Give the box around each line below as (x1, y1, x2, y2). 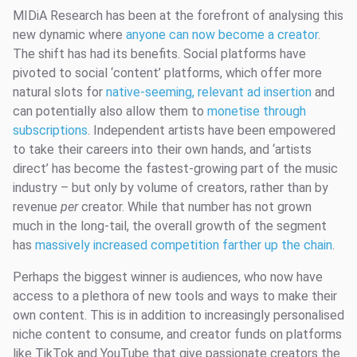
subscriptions (13, 123, 88, 139)
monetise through (207, 104, 306, 120)
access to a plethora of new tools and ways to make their (13, 288, 337, 304)
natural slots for (13, 84, 106, 100)
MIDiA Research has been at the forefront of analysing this (13, 8, 343, 24)
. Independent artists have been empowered (88, 123, 335, 139)
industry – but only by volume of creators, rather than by (13, 180, 328, 196)
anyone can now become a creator (126, 27, 318, 43)
